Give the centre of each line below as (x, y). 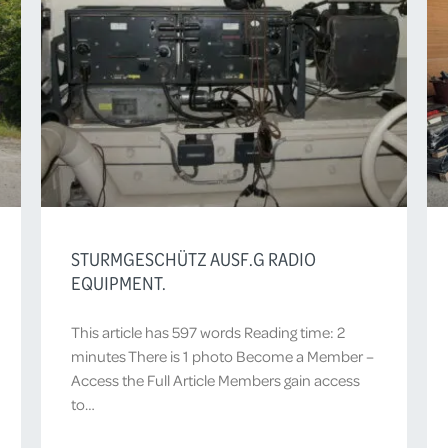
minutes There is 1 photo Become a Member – (222, 355)
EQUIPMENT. (118, 282)
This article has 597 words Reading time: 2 (207, 331)
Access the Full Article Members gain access (215, 379)
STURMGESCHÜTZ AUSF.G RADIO (193, 258)
